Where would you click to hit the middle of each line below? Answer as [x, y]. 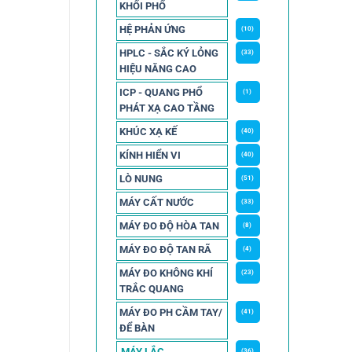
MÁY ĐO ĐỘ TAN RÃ [165, 249]
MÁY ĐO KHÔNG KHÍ [166, 273]
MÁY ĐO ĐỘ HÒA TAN [169, 225]
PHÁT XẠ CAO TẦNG [167, 108]
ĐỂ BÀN [137, 328]
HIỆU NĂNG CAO [158, 68]
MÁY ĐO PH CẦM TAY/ [170, 312]
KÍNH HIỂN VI [150, 155]
